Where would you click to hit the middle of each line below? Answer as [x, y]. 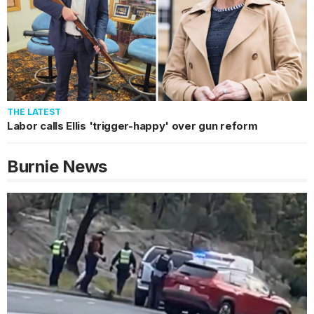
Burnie [33, 166]
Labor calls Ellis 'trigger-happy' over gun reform [132, 125]
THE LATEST [34, 111]
